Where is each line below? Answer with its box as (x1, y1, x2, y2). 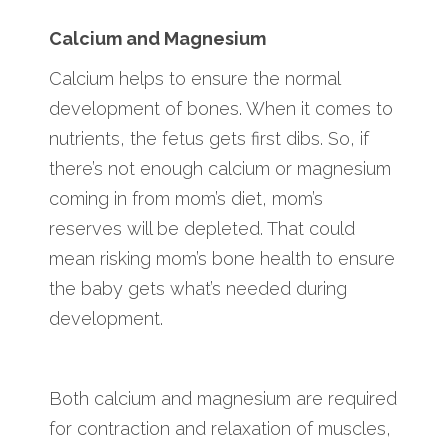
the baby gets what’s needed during (49, 277, 347, 299)
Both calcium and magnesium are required (49, 387, 397, 409)
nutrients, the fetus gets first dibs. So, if (49, 127, 369, 149)
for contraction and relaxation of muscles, (49, 417, 391, 439)
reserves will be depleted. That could (49, 217, 355, 239)
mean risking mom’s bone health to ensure (49, 247, 395, 269)
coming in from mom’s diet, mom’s (49, 187, 323, 209)
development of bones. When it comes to (49, 97, 393, 119)
